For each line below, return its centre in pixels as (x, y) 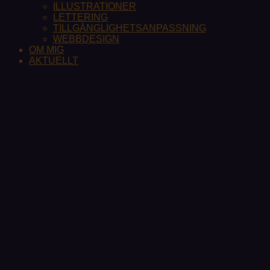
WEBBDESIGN (86, 39)
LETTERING (80, 17)
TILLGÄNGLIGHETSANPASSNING (130, 28)
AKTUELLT (54, 61)
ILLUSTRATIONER (95, 6)
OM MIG (46, 50)
